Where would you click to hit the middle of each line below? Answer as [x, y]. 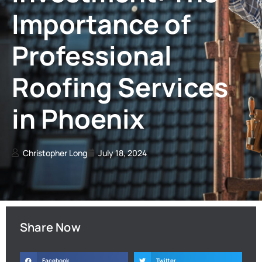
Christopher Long [55, 153]
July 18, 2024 [123, 153]
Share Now [50, 227]
